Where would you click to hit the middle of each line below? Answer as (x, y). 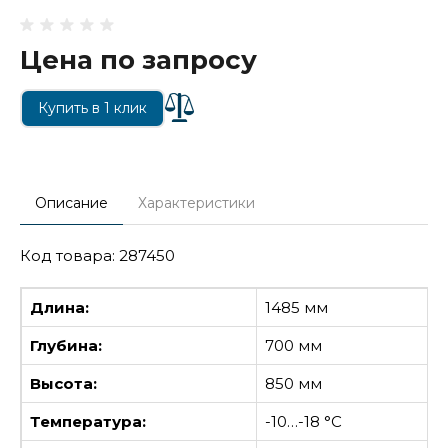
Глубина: (66, 345)
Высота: (63, 383)
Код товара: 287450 (97, 255)
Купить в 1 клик (92, 107)
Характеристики (196, 202)
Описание (71, 202)
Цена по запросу (138, 59)
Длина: (59, 307)
